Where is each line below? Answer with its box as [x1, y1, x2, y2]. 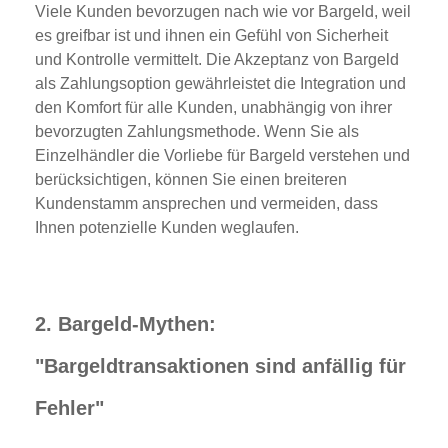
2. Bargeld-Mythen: [35, 312, 216, 335]
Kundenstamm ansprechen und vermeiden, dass [35, 194, 378, 212]
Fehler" [35, 396, 104, 419]
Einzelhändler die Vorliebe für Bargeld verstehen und [35, 146, 410, 164]
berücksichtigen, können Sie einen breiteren [35, 170, 347, 188]
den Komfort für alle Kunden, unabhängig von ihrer [35, 98, 392, 116]
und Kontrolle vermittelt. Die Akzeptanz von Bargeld [35, 50, 399, 68]
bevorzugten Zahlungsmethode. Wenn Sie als [35, 122, 359, 140]
